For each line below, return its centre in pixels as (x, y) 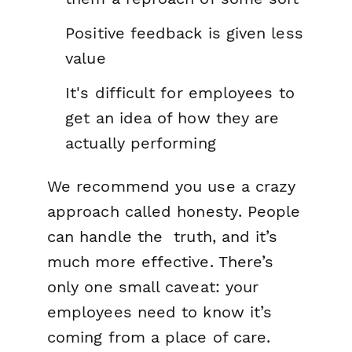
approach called (112, 211)
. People (269, 211)
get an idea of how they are (172, 117)
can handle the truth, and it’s (163, 236)
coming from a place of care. (159, 337)
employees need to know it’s (160, 312)
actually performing (141, 143)
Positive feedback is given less (184, 33)
